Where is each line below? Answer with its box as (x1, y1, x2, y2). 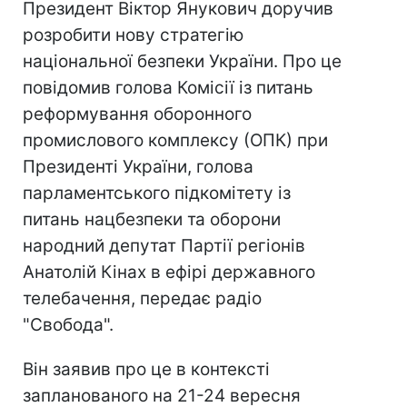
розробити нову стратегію (23, 25, 243, 45)
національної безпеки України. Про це (23, 51, 342, 72)
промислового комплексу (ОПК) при (23, 130, 328, 151)
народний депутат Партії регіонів (23, 235, 305, 256)
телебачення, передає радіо (23, 288, 262, 309)
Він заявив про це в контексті (23, 359, 270, 380)
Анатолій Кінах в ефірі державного (23, 262, 315, 283)
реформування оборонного (23, 104, 252, 124)
